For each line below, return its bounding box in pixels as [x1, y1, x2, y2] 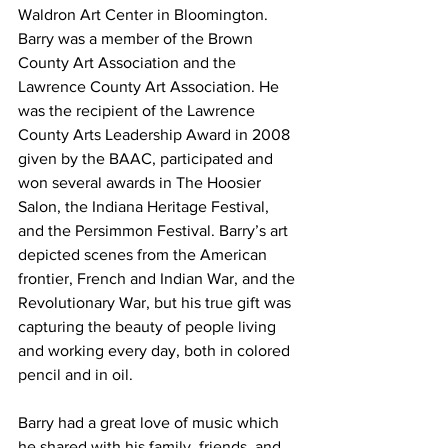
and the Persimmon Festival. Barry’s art [18, 221, 292, 239]
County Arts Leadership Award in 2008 [18, 125, 294, 143]
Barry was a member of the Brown [18, 29, 257, 47]
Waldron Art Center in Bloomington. [18, 5, 272, 23]
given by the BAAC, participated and [18, 149, 277, 167]
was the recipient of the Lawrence [18, 101, 259, 119]
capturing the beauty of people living [18, 317, 280, 335]
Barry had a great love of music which [18, 413, 283, 431]
